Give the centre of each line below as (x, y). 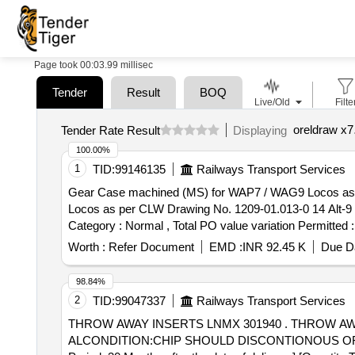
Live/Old (272, 102)
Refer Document (149, 247)
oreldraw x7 (323, 130)
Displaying (263, 130)
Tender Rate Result (110, 130)
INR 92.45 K (274, 247)
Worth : (86, 247)
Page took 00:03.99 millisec (94, 65)
